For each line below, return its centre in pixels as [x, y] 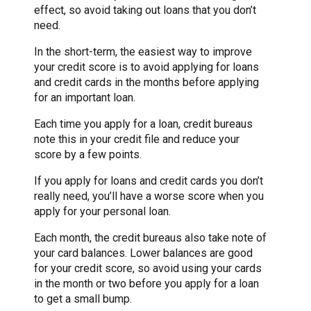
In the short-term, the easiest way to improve [143, 51]
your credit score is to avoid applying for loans [146, 67]
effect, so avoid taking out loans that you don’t [145, 10]
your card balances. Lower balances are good [143, 253]
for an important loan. [85, 97]
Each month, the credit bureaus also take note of [150, 237]
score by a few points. [88, 154]
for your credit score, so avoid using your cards [148, 268]
